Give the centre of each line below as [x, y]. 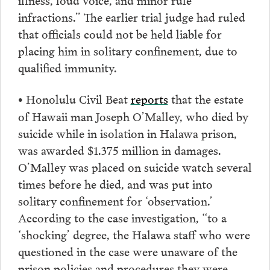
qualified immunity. [67, 67]
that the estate [206, 98]
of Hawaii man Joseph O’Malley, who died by [133, 115]
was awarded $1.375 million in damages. [119, 149]
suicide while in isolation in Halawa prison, [127, 132]
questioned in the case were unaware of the [127, 250]
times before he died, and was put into [115, 183]
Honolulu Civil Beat [77, 98]
